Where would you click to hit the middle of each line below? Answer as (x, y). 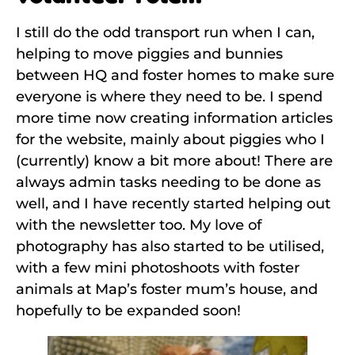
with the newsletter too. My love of (139, 225)
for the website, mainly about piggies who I (170, 140)
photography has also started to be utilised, (170, 247)
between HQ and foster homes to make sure (175, 76)
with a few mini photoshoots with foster (158, 268)
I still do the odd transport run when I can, (165, 33)
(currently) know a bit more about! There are (174, 161)
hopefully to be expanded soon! (128, 311)
